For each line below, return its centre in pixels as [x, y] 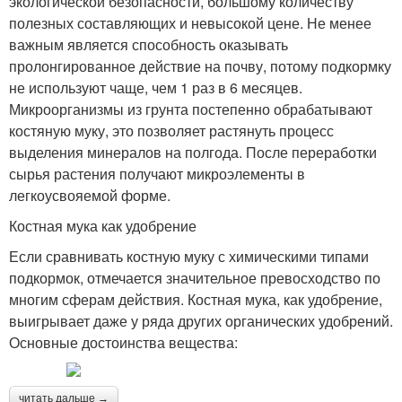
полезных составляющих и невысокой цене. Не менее [190, 23]
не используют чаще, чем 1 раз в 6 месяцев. [156, 87]
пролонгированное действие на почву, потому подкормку [200, 66]
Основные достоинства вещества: [123, 342]
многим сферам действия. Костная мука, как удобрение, [196, 299]
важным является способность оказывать [149, 44]
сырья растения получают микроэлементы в [157, 174]
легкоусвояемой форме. [90, 195]
